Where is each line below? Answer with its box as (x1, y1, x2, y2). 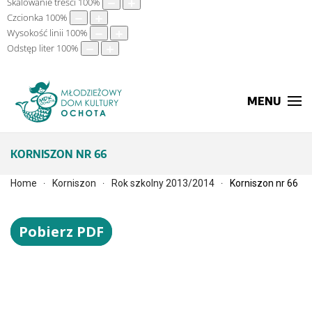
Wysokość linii (7, 26, 63, 40)
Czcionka (7, 11, 43, 24)
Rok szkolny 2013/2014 (111, 178, 214, 189)
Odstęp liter (7, 42, 54, 55)
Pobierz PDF (19, 222, 104, 242)
